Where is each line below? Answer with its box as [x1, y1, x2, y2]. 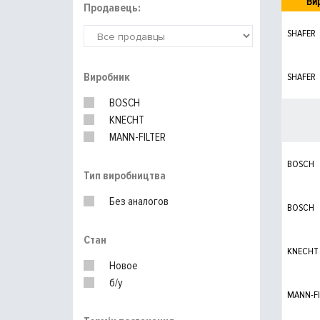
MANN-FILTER [109, 130, 166, 144]
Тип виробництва [84, 169, 166, 183]
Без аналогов [109, 194, 169, 209]
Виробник [84, 70, 130, 84]
